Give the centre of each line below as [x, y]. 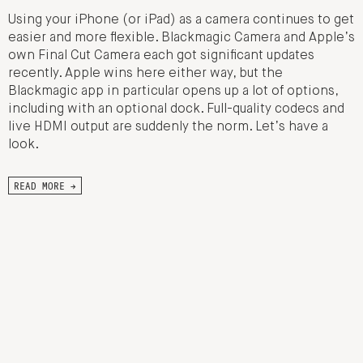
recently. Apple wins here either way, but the [145, 74]
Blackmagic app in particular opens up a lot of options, [173, 92]
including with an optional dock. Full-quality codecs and [176, 110]
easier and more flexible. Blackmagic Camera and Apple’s [181, 38]
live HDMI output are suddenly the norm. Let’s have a [168, 128]
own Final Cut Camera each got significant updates [161, 56]
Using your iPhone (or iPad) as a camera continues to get [181, 21]
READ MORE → [45, 186]
